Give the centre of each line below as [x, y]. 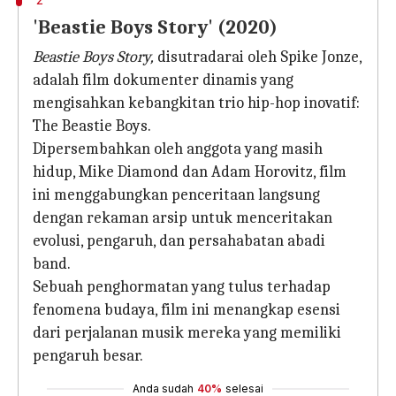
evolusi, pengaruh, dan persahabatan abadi [179, 241]
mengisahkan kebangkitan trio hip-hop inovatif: [196, 103]
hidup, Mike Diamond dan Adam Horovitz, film [190, 172]
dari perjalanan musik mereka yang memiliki [187, 333]
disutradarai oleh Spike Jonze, [258, 57]
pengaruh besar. [88, 356]
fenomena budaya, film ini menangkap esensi [187, 310]
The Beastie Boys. [92, 126]
